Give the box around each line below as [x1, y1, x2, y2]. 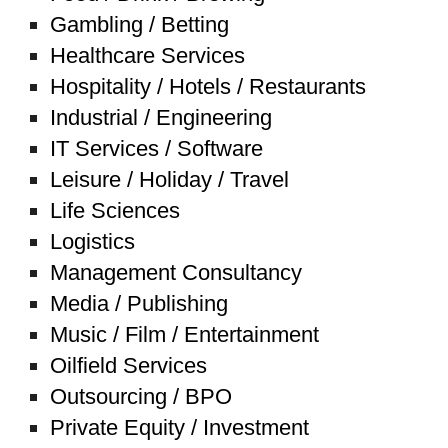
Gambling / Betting [50, 11, 229, 37]
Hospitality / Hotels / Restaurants [50, 73, 366, 99]
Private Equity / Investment [50, 414, 309, 440]
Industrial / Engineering [50, 104, 272, 130]
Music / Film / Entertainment [50, 321, 319, 347]
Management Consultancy [50, 259, 302, 285]
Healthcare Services [50, 42, 245, 68]
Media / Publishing [50, 290, 228, 316]
